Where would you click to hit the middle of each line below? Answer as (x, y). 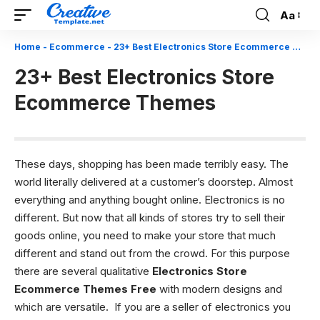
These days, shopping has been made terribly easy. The (151, 164)
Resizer (298, 41)
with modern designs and (221, 289)
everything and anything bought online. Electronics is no (150, 200)
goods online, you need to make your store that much (145, 235)
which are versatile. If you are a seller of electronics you (152, 307)
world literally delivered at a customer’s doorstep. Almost (154, 182)
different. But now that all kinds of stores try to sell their (150, 217)
